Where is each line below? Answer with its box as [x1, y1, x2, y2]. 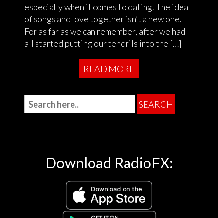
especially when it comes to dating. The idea [24, 1, 188, 12]
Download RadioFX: [45, 153, 173, 171]
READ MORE [83, 63, 135, 74]
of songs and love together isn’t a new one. [24, 13, 182, 24]
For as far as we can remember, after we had [24, 25, 185, 36]
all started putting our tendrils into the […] [24, 37, 182, 49]
